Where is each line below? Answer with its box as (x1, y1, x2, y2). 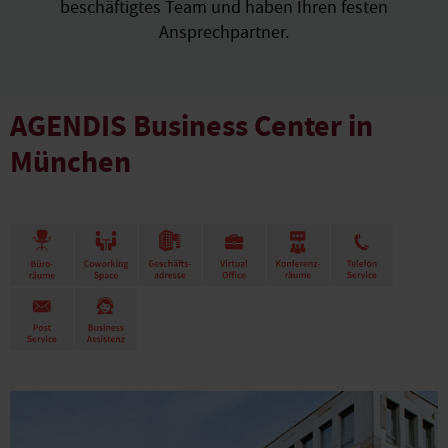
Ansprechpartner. (158, 21, 289, 45)
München (10, 142, 131, 183)
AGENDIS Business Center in (10, 106, 373, 147)
